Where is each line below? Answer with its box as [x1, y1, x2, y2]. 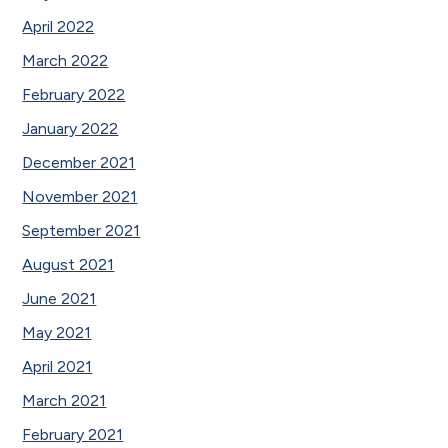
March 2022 [22, 50, 109, 70]
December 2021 [22, 152, 136, 172]
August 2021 [22, 254, 115, 274]
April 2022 [22, 16, 95, 36]
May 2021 [22, 322, 92, 342]
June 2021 [22, 288, 97, 308]
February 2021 [22, 424, 124, 444]
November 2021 [22, 186, 138, 206]
